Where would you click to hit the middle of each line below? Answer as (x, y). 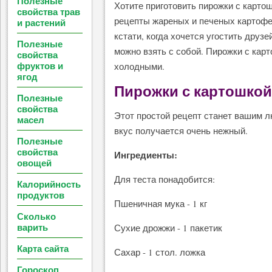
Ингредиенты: (146, 155)
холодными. (139, 66)
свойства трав (49, 12)
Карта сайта (43, 248)
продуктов (41, 195)
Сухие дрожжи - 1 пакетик (168, 228)
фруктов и (40, 66)
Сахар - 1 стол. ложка (160, 252)
